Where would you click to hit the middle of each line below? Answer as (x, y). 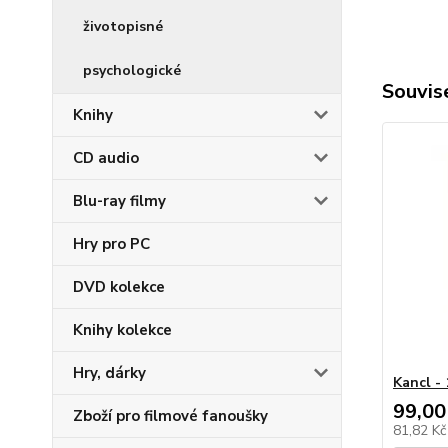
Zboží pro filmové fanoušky (170, 416)
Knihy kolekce (122, 330)
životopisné (123, 26)
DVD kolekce (119, 287)
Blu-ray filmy (119, 201)
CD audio (106, 158)
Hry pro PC (111, 244)
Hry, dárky (109, 373)
